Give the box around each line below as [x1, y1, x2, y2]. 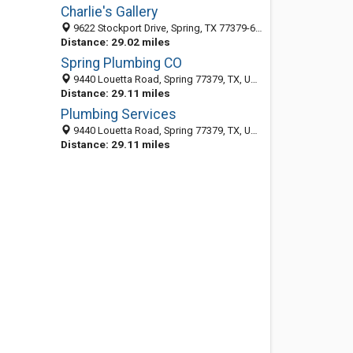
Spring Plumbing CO [60, 55, 182, 71]
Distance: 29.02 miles [60, 35, 170, 48]
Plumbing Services [60, 106, 176, 122]
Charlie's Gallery [60, 4, 158, 20]
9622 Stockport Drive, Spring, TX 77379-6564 [70, 22, 255, 34]
